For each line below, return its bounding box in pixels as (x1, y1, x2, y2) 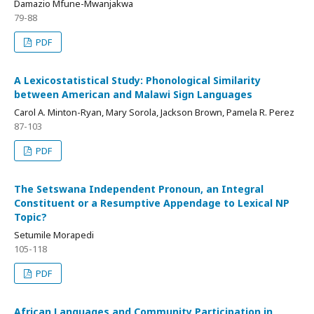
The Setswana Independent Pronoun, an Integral (14, 182, 264, 196)
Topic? (14, 210, 47, 224)
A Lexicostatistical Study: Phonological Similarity (14, 74, 261, 87)
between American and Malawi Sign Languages (14, 88, 252, 101)
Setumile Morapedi (14, 228, 94, 241)
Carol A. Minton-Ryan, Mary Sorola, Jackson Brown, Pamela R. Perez (14, 106, 294, 118)
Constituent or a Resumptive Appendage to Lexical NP (14, 196, 289, 210)
